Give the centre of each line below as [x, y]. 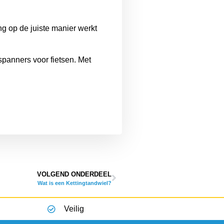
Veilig [74, 209]
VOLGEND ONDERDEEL [74, 174]
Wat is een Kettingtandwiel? [74, 183]
